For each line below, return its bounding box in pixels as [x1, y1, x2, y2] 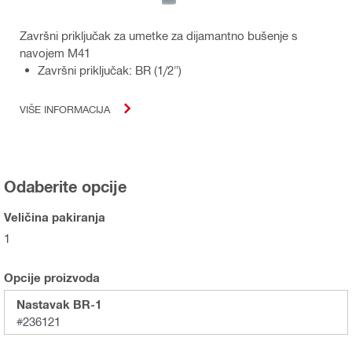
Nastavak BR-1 [16, 297, 101, 312]
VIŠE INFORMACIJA [20, 102, 110, 115]
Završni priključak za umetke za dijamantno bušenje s [20, 28, 298, 43]
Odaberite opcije [4, 177, 126, 196]
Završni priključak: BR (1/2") [38, 63, 181, 78]
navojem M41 [20, 46, 90, 60]
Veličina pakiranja [4, 210, 105, 225]
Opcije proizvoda [4, 270, 100, 285]
